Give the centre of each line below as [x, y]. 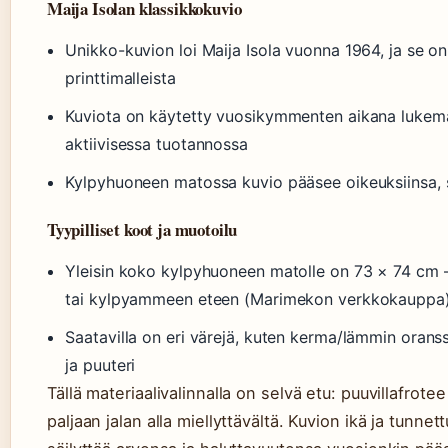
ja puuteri [100, 365]
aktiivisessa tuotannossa [156, 144]
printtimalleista [120, 78]
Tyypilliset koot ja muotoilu [142, 230]
